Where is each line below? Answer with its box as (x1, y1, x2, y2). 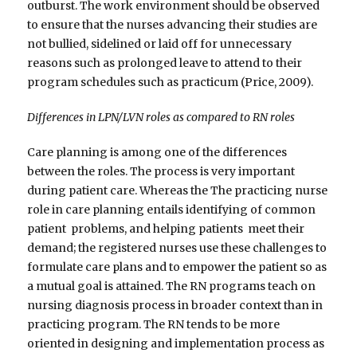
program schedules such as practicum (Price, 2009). (27, 75, 314, 90)
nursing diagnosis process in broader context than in (27, 298, 324, 313)
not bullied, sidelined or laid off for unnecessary (27, 37, 292, 52)
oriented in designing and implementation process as (27, 336, 325, 351)
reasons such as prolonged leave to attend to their (27, 56, 303, 71)
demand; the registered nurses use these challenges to (27, 241, 330, 256)
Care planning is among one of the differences (27, 145, 288, 160)
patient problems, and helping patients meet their (27, 222, 305, 237)
